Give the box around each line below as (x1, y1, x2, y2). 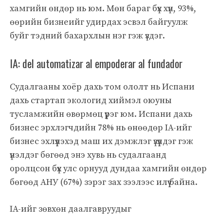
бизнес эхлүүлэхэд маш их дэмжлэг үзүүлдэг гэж (10, 135, 193, 147)
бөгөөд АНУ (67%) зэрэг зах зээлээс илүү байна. (10, 176, 198, 188)
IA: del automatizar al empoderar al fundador (10, 55, 182, 71)
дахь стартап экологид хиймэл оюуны (10, 94, 172, 106)
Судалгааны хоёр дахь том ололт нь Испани (10, 81, 195, 92)
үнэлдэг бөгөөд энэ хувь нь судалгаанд (10, 149, 166, 161)
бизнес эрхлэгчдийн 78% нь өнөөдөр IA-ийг (10, 122, 192, 133)
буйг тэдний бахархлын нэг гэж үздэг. (10, 30, 165, 41)
